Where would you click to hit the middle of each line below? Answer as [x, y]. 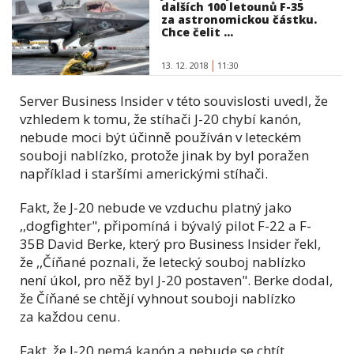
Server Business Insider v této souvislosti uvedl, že [174, 100]
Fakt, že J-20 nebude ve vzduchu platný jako [156, 207]
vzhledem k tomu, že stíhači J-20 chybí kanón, [160, 119]
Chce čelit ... [198, 32]
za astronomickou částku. [239, 20]
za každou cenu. [70, 316]
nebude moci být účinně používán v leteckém [160, 137]
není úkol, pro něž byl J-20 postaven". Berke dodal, [176, 280]
